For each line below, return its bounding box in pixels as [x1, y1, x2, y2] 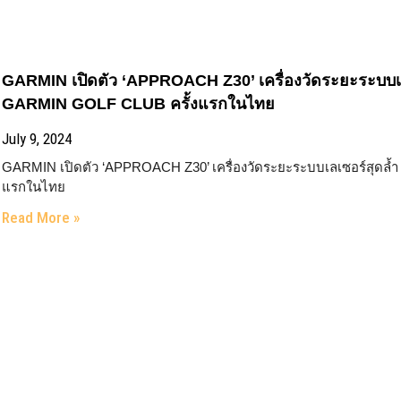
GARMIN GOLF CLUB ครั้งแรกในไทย [2, 95, 276, 113]
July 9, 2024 [2, 130, 73, 148]
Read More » [2, 209, 81, 226]
